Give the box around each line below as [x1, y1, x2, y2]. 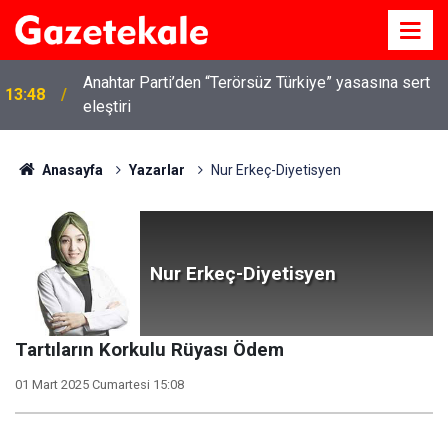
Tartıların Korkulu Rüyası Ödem [15, 339, 284, 361]
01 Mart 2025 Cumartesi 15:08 [15, 377, 184, 392]
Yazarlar [128, 162, 185, 178]
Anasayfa [38, 162, 103, 178]
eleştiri [83, 97, 131, 116]
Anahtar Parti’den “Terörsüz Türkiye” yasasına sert [83, 73, 430, 92]
